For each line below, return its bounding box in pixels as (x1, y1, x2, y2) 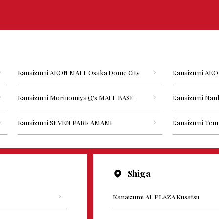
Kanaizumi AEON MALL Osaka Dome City (17, 68, 140, 77)
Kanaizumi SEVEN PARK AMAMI (17, 118, 112, 127)
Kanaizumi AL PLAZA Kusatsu (113, 192, 200, 201)
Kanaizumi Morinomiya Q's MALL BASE (17, 93, 134, 102)
